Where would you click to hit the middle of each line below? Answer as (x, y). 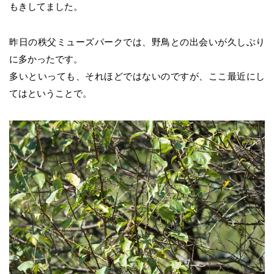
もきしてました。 (46, 7)
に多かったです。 (46, 59)
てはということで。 (50, 94)
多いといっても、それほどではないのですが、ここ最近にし (137, 76)
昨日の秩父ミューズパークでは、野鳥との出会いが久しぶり (137, 42)
